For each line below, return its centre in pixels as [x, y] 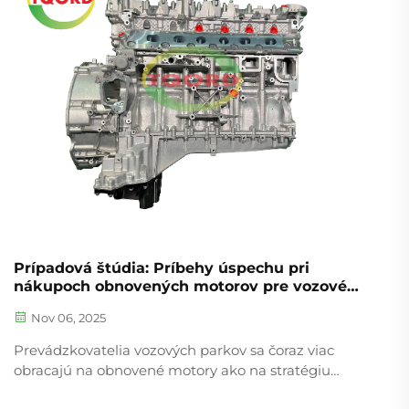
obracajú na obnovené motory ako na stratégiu [172, 370]
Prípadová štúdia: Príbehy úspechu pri [162, 267]
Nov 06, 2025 [67, 317]
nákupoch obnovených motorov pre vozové [180, 286]
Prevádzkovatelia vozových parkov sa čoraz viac [174, 350]
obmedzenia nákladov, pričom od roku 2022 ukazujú [192, 390]
